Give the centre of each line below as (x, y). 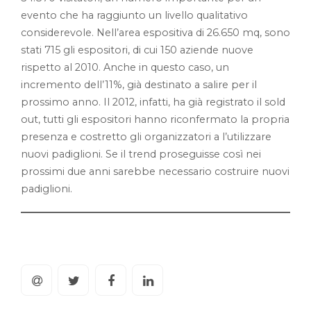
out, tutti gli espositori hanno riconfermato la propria (155, 119)
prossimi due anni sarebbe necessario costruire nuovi (155, 171)
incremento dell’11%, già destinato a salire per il (139, 84)
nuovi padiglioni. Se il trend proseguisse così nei (141, 154)
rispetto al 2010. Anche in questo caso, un (125, 67)
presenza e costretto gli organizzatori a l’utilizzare (146, 136)
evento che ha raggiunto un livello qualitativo (134, 15)
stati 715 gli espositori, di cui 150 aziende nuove (137, 50)
